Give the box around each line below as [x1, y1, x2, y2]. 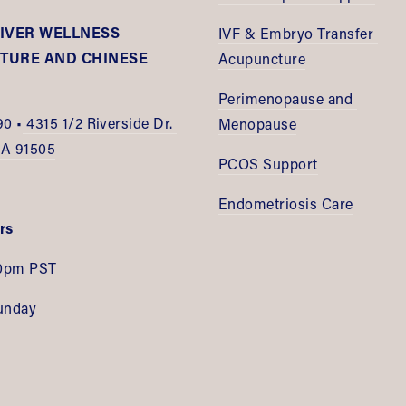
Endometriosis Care [218, 194, 353, 214]
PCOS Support [218, 154, 318, 174]
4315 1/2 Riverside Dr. [22, 113, 173, 133]
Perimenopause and [218, 89, 353, 109]
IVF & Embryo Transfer [218, 24, 374, 43]
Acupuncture [218, 49, 306, 69]
